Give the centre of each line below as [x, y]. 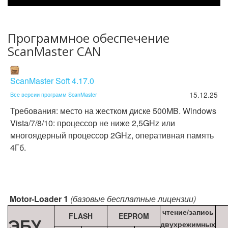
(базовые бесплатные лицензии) [133, 199]
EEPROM [134, 216]
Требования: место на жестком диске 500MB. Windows [113, 111]
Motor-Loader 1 [39, 199]
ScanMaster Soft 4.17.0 [52, 81]
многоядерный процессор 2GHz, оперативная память [112, 135]
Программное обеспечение [89, 38]
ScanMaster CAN [54, 51]
